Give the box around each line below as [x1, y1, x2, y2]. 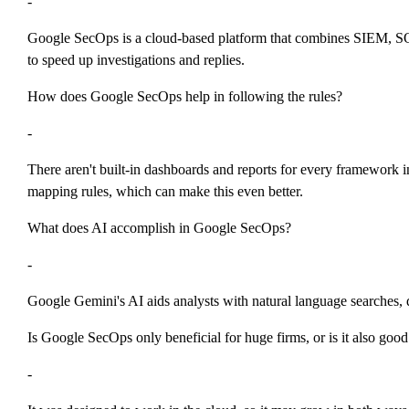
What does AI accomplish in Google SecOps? [27, 220, 291, 236]
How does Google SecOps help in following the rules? [27, 89, 342, 105]
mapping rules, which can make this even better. [27, 184, 303, 200]
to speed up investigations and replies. [27, 52, 245, 68]
